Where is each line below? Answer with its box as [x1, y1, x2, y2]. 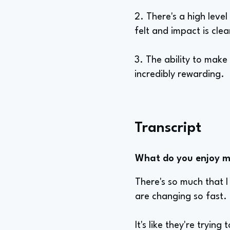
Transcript [135, 121, 201, 136]
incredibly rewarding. [135, 70, 224, 79]
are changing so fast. [135, 192, 227, 201]
